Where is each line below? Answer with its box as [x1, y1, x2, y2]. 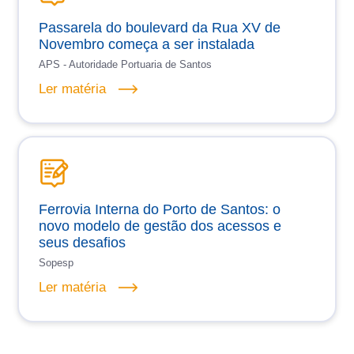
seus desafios [39, 235, 126, 251]
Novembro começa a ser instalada [39, 36, 255, 53]
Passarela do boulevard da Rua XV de [39, 20, 281, 36]
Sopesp [39, 257, 74, 269]
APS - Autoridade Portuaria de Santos [39, 58, 213, 71]
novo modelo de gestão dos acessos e [39, 218, 282, 235]
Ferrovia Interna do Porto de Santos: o [39, 201, 281, 218]
